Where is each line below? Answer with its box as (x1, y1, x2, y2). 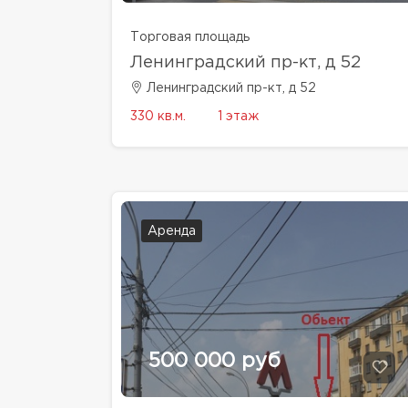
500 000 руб (148, 352, 280, 372)
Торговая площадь (130, 32, 250, 44)
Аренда (148, 226, 196, 238)
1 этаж (218, 111, 259, 123)
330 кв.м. (130, 111, 186, 123)
